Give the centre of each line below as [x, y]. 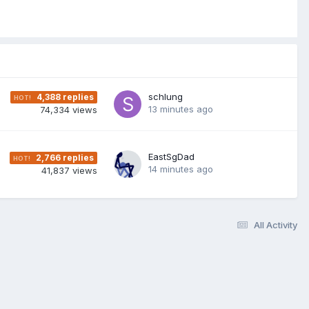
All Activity [276, 225]
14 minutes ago [181, 169]
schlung [166, 96]
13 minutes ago [181, 109]
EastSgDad [171, 156]
